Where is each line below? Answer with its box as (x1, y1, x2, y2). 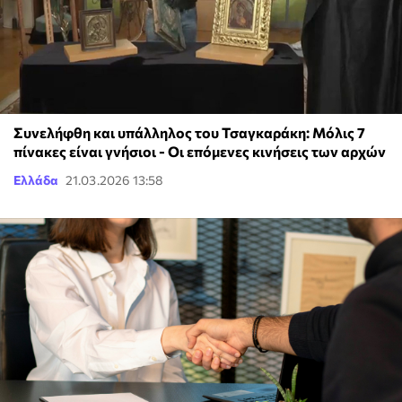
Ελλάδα (13, 171, 58, 188)
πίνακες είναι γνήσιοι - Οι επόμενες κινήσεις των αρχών (13, 142, 386, 160)
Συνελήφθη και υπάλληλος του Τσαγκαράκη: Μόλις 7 (13, 123, 365, 141)
